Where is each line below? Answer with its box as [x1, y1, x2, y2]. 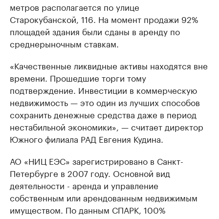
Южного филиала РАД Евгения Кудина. [10, 132, 163, 145]
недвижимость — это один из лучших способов [10, 95, 200, 108]
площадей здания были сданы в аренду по [10, 24, 180, 37]
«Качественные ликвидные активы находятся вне [10, 59, 208, 71]
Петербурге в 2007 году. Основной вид [10, 166, 170, 179]
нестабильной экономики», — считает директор [10, 120, 203, 132]
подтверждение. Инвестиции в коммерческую [10, 83, 197, 96]
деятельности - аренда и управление [10, 178, 158, 191]
